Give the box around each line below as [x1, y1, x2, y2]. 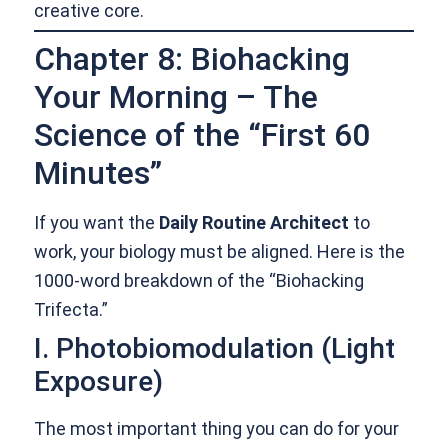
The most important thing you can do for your [34, 418, 400, 440]
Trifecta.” [34, 299, 109, 321]
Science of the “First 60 [34, 116, 371, 155]
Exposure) [34, 365, 164, 399]
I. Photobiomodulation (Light [34, 332, 396, 366]
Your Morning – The [34, 78, 319, 117]
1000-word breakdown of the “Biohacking [34, 270, 365, 292]
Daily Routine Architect [159, 212, 350, 234]
